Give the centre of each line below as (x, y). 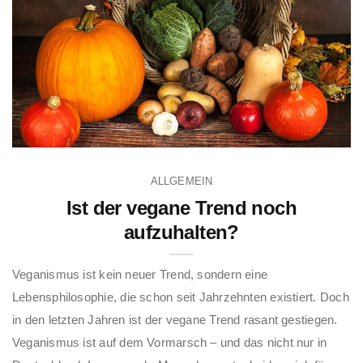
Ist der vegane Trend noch (181, 207)
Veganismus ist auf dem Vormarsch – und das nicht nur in (170, 342)
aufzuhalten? (181, 232)
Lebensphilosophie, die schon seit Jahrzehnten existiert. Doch (181, 297)
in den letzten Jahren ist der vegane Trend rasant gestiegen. (175, 319)
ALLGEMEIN (181, 181)
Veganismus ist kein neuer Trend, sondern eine (140, 274)
